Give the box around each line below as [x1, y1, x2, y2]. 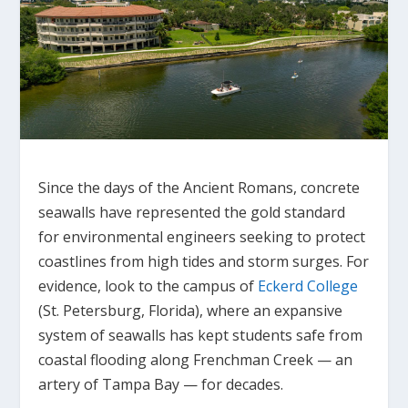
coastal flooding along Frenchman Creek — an [38, 349, 353, 370]
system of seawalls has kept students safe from [38, 324, 363, 345]
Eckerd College [258, 275, 359, 296]
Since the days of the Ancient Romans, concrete [38, 177, 361, 198]
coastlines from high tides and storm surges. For [38, 250, 370, 271]
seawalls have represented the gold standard [38, 201, 346, 222]
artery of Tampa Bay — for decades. [38, 373, 284, 394]
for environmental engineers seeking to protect [38, 226, 366, 247]
